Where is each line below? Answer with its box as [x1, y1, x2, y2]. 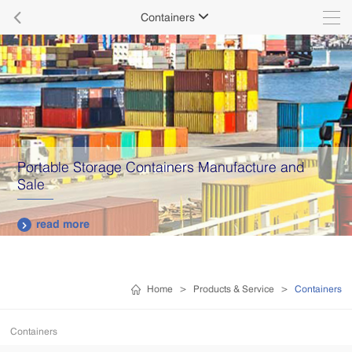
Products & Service [192, 283, 274, 295]
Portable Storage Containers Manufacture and [17, 157, 305, 175]
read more [36, 216, 90, 230]
